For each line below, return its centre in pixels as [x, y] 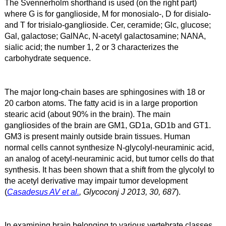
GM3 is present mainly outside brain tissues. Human [97, 136]
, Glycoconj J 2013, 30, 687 [127, 191]
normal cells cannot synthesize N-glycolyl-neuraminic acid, [109, 147]
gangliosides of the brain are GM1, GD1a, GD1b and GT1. [107, 125]
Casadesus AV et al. [43, 191]
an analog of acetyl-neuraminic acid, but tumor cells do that [109, 158]
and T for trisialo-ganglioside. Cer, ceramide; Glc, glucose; [107, 25]
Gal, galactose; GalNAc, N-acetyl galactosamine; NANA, [105, 36]
